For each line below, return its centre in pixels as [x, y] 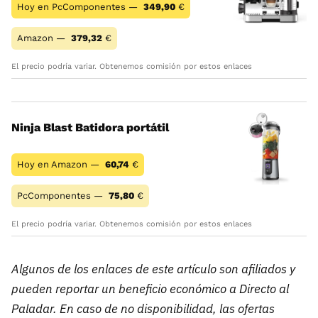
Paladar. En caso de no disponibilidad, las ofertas [143, 308]
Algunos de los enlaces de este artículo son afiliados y [153, 269]
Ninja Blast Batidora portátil [90, 127]
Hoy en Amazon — [60, 164]
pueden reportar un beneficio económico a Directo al [150, 289]
